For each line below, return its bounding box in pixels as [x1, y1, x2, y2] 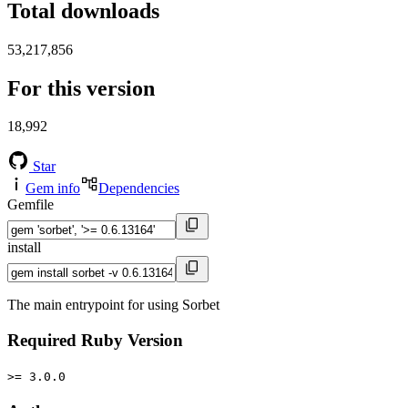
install [7, 240, 41, 256]
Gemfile [7, 197, 54, 213]
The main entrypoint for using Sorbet [7, 297, 219, 313]
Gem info [25, 180, 80, 197]
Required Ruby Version [7, 331, 183, 351]
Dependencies [98, 180, 179, 197]
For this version [7, 76, 155, 100]
